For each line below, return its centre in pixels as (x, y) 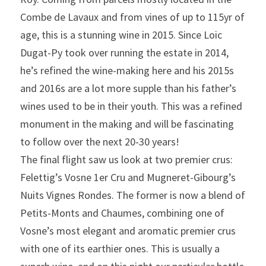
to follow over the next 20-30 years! (100, 142)
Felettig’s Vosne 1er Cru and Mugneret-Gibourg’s (128, 177)
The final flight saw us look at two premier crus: (126, 159)
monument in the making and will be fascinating (127, 124)
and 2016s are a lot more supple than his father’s (128, 88)
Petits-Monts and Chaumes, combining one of (122, 213)
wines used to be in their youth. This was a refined (131, 106)
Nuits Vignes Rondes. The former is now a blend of (133, 195)
